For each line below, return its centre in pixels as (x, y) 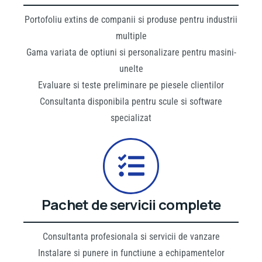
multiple (131, 36)
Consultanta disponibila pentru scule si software (131, 101)
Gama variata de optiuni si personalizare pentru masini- (131, 52)
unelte (131, 68)
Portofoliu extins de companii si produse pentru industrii (131, 19)
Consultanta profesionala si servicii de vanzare (131, 236)
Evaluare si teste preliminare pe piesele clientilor (131, 85)
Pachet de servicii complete (131, 204)
